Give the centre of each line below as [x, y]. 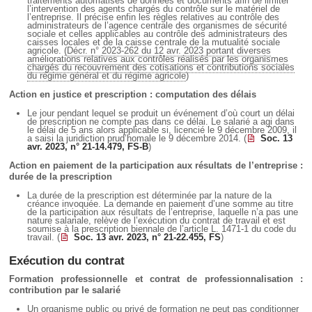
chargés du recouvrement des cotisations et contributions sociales [161, 67]
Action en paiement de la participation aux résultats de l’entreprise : [156, 165]
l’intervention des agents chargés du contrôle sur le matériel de [154, 8]
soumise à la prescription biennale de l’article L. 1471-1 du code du [162, 228]
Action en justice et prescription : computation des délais [133, 94]
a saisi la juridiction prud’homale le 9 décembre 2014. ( [137, 138]
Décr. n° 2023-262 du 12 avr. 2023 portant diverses [169, 50]
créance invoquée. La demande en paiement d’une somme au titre [161, 203]
